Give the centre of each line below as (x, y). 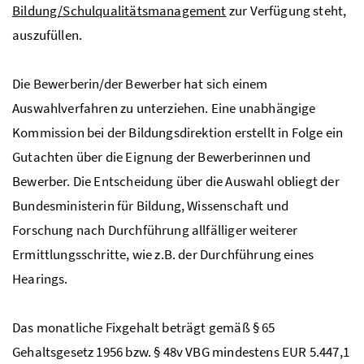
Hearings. (40, 278)
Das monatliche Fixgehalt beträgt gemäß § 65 (144, 327)
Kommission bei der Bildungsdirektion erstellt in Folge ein (178, 132)
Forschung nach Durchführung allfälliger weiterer (155, 230)
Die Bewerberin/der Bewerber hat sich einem (140, 83)
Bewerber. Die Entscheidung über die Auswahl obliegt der (176, 181)
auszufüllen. (48, 35)
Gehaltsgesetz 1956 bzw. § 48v (99, 351)
